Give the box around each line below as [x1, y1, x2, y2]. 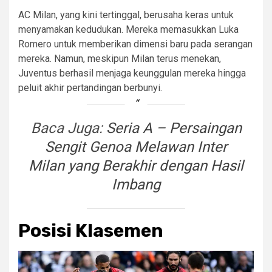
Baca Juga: [30, 119, 106, 137]
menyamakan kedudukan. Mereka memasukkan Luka [18, 24, 239, 35]
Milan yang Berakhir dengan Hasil [29, 157, 243, 174]
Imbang [112, 175, 160, 193]
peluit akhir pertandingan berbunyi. [18, 82, 162, 93]
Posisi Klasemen [18, 219, 163, 242]
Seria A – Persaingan [106, 119, 242, 137]
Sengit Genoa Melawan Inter [45, 138, 227, 155]
